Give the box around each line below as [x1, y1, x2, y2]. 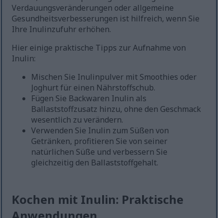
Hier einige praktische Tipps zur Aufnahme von [12, 42, 186, 54]
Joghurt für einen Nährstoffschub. [31, 82, 156, 93]
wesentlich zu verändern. [31, 114, 124, 126]
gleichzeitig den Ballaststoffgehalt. [31, 157, 159, 168]
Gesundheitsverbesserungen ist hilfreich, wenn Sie [12, 13, 200, 24]
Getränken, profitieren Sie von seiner [31, 136, 168, 147]
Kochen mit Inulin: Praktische [12, 191, 184, 208]
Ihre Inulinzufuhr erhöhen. [12, 24, 111, 35]
